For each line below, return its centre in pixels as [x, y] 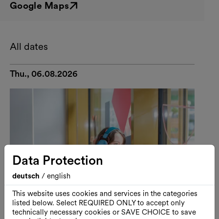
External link [32, 11]
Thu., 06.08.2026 [44, 73]
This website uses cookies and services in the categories [105, 194]
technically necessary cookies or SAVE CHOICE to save [104, 212]
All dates [29, 46]
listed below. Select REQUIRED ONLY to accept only [99, 203]
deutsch [27, 176]
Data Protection [58, 160]
